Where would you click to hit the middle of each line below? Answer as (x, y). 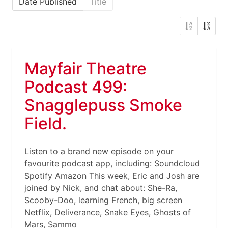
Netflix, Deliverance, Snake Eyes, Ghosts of (108, 212)
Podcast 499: (76, 87)
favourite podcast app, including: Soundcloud (112, 163)
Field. (46, 123)
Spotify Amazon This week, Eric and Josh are (112, 176)
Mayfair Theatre (85, 68)
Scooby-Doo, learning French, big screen (103, 200)
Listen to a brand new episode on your (99, 151)
